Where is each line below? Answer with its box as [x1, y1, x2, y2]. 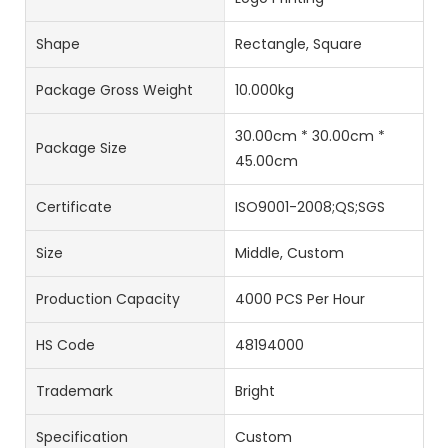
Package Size [36, 138, 127, 159]
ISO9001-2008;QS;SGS [234, 196, 385, 217]
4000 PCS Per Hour [234, 288, 365, 309]
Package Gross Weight [36, 79, 193, 100]
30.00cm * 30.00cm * [234, 125, 385, 146]
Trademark [36, 380, 113, 401]
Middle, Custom [234, 242, 344, 263]
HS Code [36, 334, 95, 355]
